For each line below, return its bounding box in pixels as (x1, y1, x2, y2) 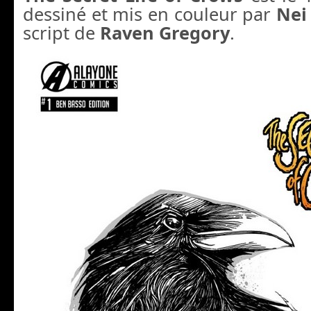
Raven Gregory (100, 21, 230, 45)
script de (23, 21, 100, 45)
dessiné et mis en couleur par (23, 2, 276, 26)
